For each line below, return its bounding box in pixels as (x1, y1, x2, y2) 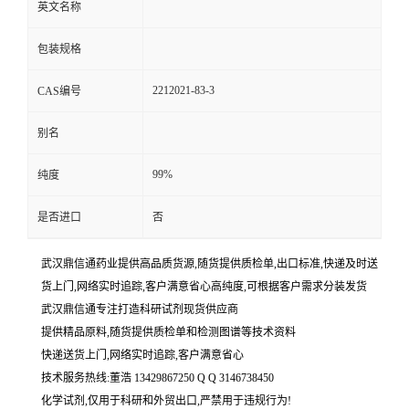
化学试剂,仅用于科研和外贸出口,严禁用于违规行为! (41, 394, 291, 407)
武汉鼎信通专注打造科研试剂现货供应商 (41, 303, 238, 316)
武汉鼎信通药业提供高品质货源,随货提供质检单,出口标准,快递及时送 (41, 257, 378, 270)
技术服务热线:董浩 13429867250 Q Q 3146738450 (41, 372, 274, 384)
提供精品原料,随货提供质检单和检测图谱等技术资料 (41, 326, 296, 339)
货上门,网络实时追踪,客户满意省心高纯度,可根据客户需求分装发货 (41, 280, 367, 293)
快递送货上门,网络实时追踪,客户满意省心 (41, 349, 244, 362)
